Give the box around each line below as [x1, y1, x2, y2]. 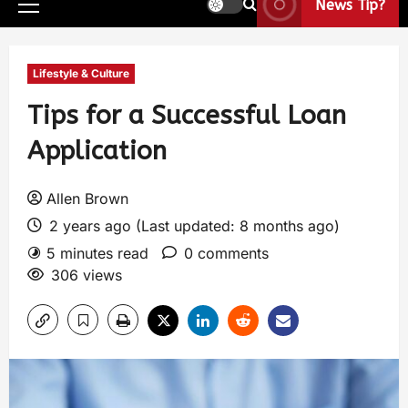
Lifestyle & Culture [33, 66, 129, 80]
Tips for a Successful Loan [27, 100, 346, 130]
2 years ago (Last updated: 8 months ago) [45, 217, 340, 235]
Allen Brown [46, 189, 128, 208]
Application [27, 136, 167, 166]
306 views [51, 266, 122, 284]
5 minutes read [46, 244, 148, 262]
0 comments [184, 244, 269, 262]
